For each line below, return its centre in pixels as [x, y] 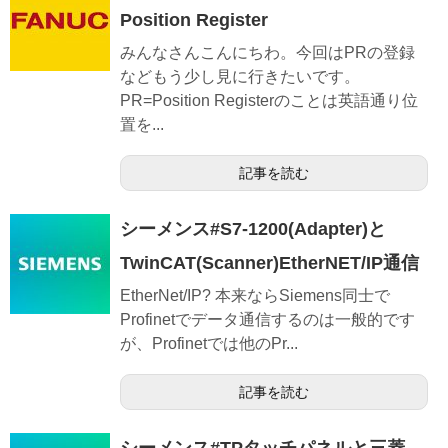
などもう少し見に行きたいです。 [240, 77]
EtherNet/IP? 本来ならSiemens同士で [255, 296]
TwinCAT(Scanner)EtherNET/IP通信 [269, 263]
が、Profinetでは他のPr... [209, 344]
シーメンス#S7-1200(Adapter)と [253, 229]
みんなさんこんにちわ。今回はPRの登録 [267, 53]
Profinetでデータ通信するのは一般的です [267, 320]
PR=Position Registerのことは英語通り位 [269, 101]
